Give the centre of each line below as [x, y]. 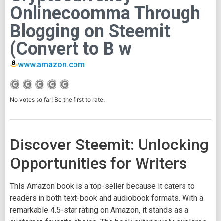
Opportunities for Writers [98, 164]
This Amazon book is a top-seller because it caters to [102, 186]
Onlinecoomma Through [105, 13]
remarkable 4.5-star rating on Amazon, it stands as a [99, 210]
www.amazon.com [52, 64]
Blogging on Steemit [90, 31]
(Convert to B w [71, 49]
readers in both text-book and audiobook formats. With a [107, 198]
